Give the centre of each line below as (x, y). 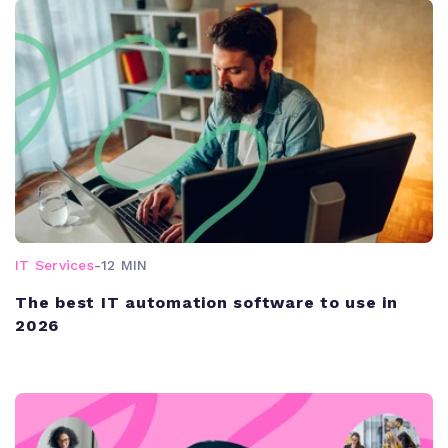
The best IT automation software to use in (206, 302)
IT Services (54, 264)
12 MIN (124, 264)
